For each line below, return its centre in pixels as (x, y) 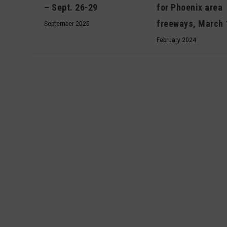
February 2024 (177, 40)
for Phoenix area (190, 7)
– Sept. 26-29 (71, 7)
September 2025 (67, 24)
